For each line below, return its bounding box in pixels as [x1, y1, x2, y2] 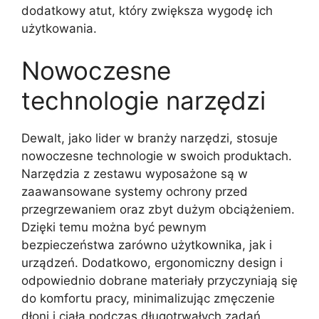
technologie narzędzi [21, 85, 266, 115]
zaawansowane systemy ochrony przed [21, 184, 248, 199]
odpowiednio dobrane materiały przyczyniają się [21, 273, 298, 288]
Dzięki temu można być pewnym [21, 220, 206, 234]
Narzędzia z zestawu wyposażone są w [21, 167, 248, 181]
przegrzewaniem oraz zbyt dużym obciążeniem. [21, 202, 295, 216]
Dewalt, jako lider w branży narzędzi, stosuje [21, 131, 278, 145]
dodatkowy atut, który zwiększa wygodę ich [21, 3, 273, 18]
